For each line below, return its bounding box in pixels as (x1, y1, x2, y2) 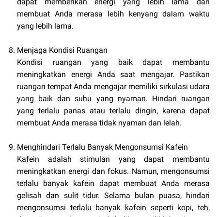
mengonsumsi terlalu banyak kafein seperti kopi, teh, (17, 203, 210, 213)
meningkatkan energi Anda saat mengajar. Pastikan (17, 70, 210, 79)
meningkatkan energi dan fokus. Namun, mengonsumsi (17, 167, 210, 176)
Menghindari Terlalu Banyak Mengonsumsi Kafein (17, 142, 188, 152)
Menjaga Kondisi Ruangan (17, 46, 108, 55)
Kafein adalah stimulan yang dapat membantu (17, 155, 210, 164)
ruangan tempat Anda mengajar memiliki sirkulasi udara (17, 82, 210, 92)
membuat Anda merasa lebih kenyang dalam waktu (17, 9, 210, 19)
